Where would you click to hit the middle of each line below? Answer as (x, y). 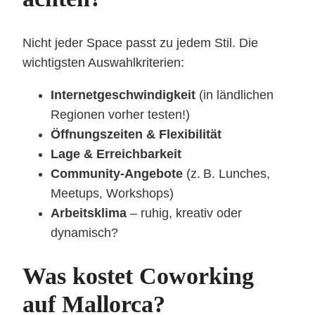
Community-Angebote (117, 173)
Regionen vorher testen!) (120, 114)
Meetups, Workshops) (112, 193)
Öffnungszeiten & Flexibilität (136, 134)
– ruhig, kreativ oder (184, 213)
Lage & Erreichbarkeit (116, 154)
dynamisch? (84, 232)
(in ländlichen (234, 95)
